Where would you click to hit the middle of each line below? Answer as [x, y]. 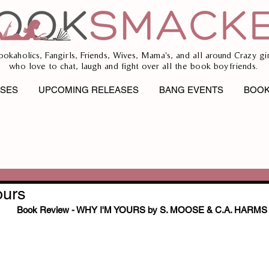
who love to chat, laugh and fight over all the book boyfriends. [134, 66]
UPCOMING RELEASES [89, 90]
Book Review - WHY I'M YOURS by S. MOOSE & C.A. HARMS [142, 210]
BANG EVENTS [191, 90]
